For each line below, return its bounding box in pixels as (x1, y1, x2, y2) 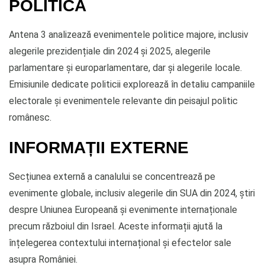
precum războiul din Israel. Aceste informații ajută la (9, 220, 222, 232)
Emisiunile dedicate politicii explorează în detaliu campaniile (9, 78, 255, 90)
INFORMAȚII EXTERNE (9, 137, 189, 157)
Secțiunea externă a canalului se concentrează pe (9, 170, 215, 182)
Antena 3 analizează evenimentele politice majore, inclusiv (9, 28, 248, 40)
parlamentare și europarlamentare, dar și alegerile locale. (9, 62, 242, 73)
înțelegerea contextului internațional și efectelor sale (9, 237, 231, 248)
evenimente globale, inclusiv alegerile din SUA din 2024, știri (9, 187, 255, 199)
